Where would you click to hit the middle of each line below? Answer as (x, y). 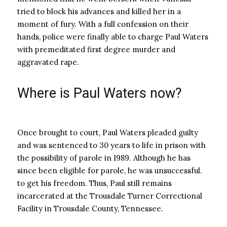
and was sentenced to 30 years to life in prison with (111, 145)
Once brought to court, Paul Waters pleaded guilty (108, 133)
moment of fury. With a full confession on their (103, 24)
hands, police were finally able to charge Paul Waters (113, 37)
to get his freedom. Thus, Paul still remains (94, 183)
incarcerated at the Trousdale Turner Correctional (110, 196)
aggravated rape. (48, 62)
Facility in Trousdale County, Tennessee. (90, 209)
